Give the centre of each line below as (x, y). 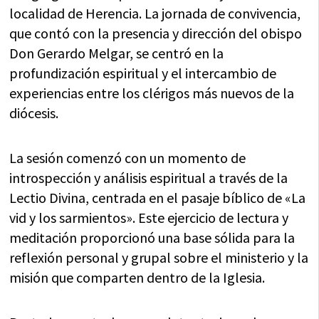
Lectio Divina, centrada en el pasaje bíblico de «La (158, 198)
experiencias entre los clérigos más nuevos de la (152, 93)
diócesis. (34, 113)
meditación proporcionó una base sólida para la (152, 237)
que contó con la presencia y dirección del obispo (156, 33)
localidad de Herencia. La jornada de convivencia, (155, 13)
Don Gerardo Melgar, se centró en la (117, 53)
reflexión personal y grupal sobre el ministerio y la (159, 257)
